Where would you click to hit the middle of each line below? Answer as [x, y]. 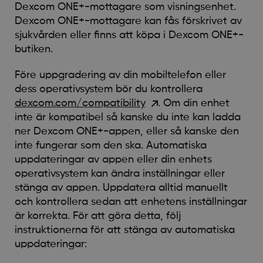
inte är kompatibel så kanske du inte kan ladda [127, 117]
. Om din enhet [193, 103]
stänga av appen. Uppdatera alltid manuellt [121, 188]
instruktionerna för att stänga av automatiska [124, 230]
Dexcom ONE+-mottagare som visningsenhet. [125, 7]
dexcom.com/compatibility [80, 103]
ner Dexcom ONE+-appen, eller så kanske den [127, 131]
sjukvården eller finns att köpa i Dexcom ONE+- [129, 35]
